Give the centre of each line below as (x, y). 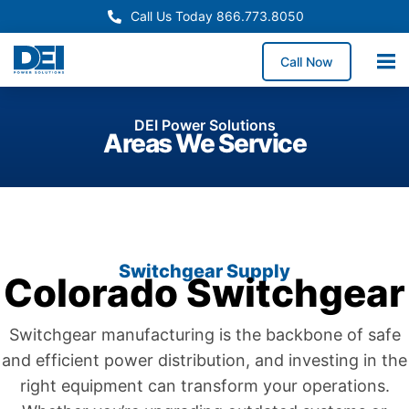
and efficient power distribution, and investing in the (204, 360)
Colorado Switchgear (204, 293)
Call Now (307, 62)
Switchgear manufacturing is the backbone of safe (204, 335)
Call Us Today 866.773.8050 (218, 16)
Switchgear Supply (204, 271)
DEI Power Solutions (204, 125)
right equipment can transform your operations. (204, 386)
